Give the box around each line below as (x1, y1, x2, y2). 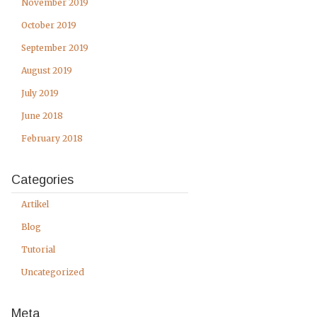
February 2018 (21, 133, 83, 144)
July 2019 (21, 88, 59, 98)
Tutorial (21, 244, 55, 255)
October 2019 (21, 20, 76, 30)
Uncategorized (21, 267, 84, 277)
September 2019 (21, 42, 88, 53)
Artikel (21, 199, 49, 209)
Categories (11, 173, 74, 187)
